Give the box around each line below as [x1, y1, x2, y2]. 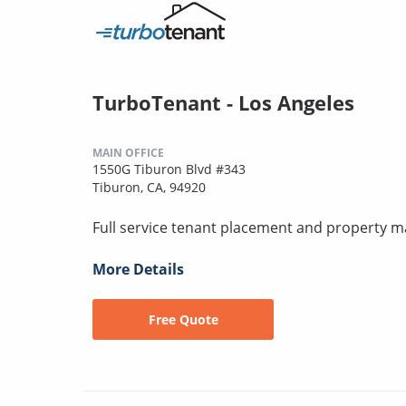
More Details [92, 259, 184, 280]
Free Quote [148, 311, 218, 329]
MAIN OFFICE [92, 145, 164, 161]
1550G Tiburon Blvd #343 [92, 160, 246, 179]
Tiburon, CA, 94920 [92, 179, 206, 197]
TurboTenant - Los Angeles [92, 89, 354, 117]
